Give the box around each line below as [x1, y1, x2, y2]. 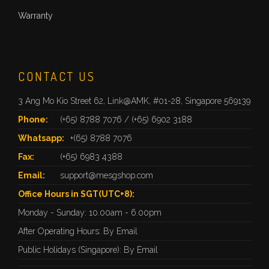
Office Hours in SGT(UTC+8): [18, 189, 134, 199]
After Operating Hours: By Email [18, 226, 138, 236]
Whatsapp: [18, 133, 64, 143]
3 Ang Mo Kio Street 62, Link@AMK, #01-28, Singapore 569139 [18, 96, 250, 106]
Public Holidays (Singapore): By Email [18, 245, 158, 255]
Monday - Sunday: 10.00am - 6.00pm [18, 208, 162, 217]
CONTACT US [18, 68, 95, 84]
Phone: [18, 115, 48, 124]
